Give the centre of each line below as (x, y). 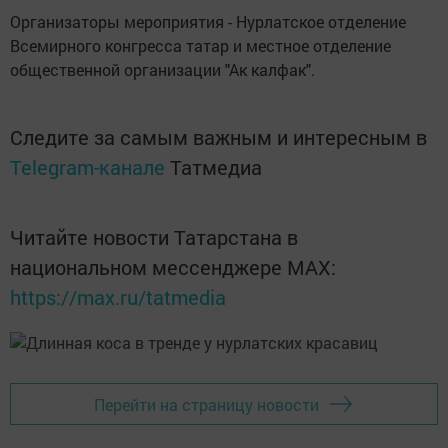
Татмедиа (216, 167)
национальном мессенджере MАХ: (173, 267)
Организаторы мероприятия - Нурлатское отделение (208, 21)
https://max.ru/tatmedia (118, 297)
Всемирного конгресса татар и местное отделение (200, 45)
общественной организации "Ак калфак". (162, 69)
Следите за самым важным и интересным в (218, 137)
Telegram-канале (87, 167)
